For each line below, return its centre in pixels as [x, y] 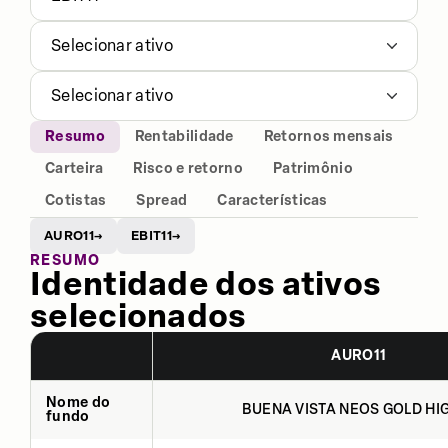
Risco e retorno [188, 168]
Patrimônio [312, 168]
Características [272, 200]
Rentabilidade [184, 136]
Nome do [78, 402]
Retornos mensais [328, 136]
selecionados [138, 315]
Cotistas [76, 200]
